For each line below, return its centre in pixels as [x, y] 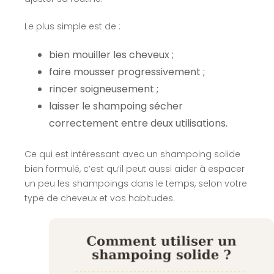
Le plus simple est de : [72, 26]
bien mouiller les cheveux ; [111, 54]
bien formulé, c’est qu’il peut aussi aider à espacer [134, 168]
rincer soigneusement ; [103, 89]
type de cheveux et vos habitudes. [99, 198]
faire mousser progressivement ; [127, 72]
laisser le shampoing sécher [116, 106]
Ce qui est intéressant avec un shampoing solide [132, 154]
